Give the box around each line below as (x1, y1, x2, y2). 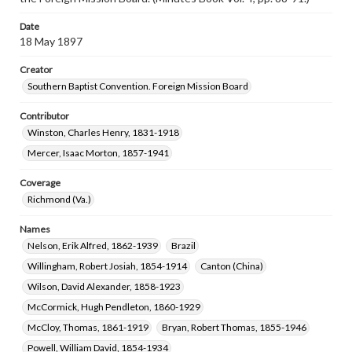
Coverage (20, 177, 60, 189)
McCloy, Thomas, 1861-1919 (27, 321, 148, 333)
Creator (20, 64, 53, 75)
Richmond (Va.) (27, 193, 91, 205)
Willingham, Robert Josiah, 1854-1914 (27, 260, 187, 272)
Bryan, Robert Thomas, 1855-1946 (162, 321, 306, 333)
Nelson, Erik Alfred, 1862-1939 (27, 240, 158, 251)
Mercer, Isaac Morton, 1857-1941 (27, 147, 169, 159)
